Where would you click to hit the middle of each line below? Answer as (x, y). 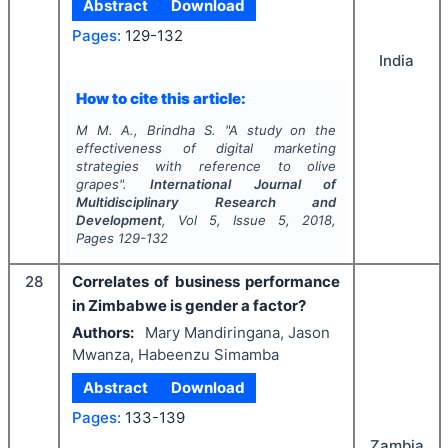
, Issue (247, 220)
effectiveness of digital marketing (206, 148)
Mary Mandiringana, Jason (237, 332)
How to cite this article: (160, 98)
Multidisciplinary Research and (206, 202)
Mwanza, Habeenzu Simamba (175, 354)
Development (118, 220)
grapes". (113, 184)
